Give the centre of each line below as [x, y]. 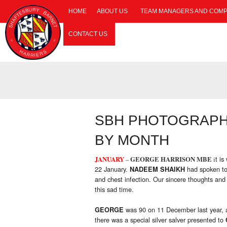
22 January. [112, 169]
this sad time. [114, 190]
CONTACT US [88, 34]
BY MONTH [132, 140]
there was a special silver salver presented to [160, 220]
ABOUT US [112, 11]
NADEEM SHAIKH [157, 169]
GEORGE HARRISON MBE [171, 159]
